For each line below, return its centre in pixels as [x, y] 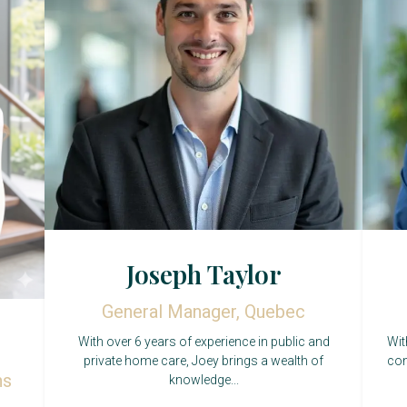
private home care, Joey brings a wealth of [203, 361]
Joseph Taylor [203, 274]
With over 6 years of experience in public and [203, 342]
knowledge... [203, 380]
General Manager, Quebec [203, 312]
